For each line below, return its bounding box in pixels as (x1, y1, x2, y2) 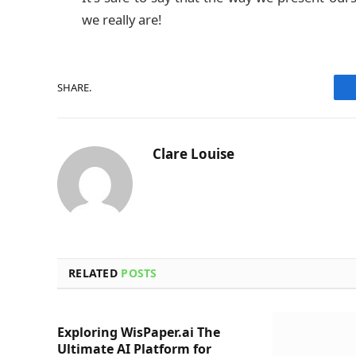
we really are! (82, 10, 161, 29)
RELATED (68, 265, 122, 281)
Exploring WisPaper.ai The (57, 323, 220, 342)
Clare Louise (153, 145, 234, 164)
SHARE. (57, 79, 91, 95)
